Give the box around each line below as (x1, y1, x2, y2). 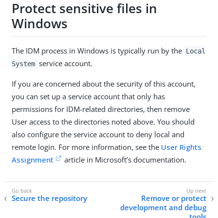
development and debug (120, 202, 206, 213)
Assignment (12, 154, 54, 164)
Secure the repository (12, 193, 87, 203)
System (12, 59, 35, 68)
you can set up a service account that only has (12, 91, 165, 101)
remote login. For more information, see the (12, 142, 161, 152)
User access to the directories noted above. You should (12, 116, 195, 127)
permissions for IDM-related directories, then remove (12, 104, 190, 114)
